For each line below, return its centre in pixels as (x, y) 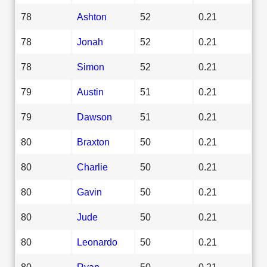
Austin (90, 91)
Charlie (92, 167)
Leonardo (97, 242)
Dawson (94, 117)
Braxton (93, 142)
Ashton (92, 16)
